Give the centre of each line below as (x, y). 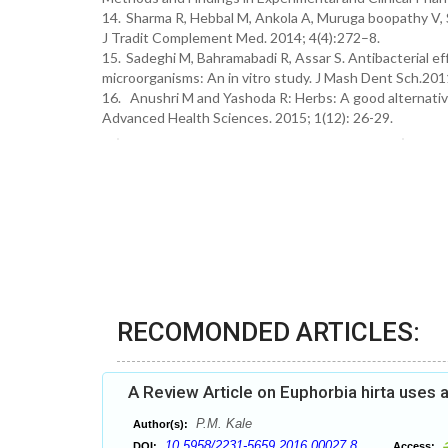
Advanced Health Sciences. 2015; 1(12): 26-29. (247, 117)
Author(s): (160, 424)
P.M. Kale (222, 423)
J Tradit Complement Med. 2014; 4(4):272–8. (241, 37)
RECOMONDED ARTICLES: (268, 332)
